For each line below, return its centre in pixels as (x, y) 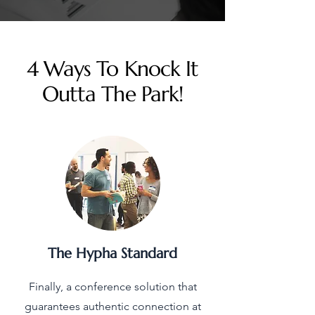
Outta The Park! (112, 94)
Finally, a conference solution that (112, 287)
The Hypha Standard (112, 254)
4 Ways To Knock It (112, 69)
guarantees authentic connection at (112, 307)
